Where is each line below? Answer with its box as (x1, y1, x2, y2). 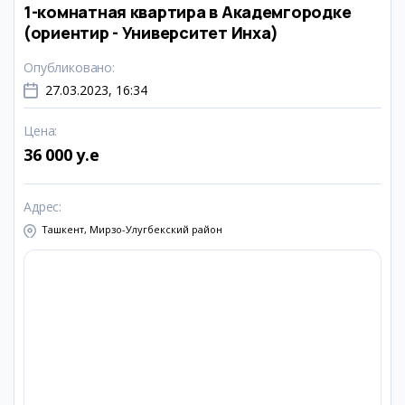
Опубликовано (24, 59, 113, 76)
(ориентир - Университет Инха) (24, 22, 279, 43)
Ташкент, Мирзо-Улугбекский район (42, 222, 222, 236)
